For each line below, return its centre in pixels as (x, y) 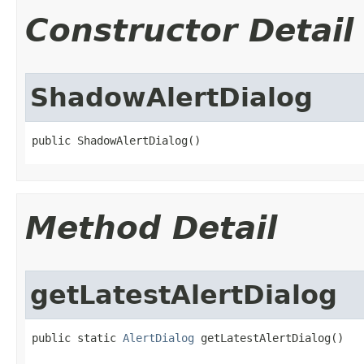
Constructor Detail (189, 30)
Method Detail (151, 228)
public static (77, 338)
